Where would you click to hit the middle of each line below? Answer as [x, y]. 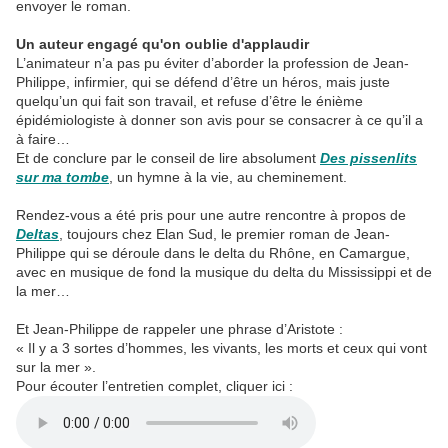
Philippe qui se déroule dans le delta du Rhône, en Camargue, [213, 253]
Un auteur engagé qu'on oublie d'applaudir [162, 44]
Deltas [37, 234]
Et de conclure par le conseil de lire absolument [168, 158]
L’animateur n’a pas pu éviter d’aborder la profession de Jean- [212, 63]
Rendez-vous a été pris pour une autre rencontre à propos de [211, 215]
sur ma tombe [62, 177]
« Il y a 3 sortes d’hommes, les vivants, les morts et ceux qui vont [221, 348]
